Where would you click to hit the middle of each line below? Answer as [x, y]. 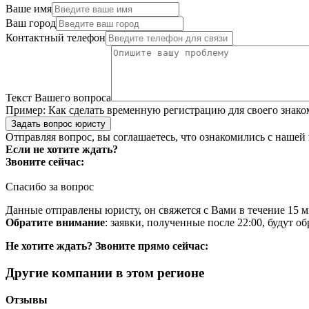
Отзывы [27, 299]
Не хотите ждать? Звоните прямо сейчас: [107, 246]
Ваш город [31, 23]
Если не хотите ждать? [62, 150]
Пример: [26, 110]
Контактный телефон [56, 38]
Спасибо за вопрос [50, 187]
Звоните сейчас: [45, 162]
